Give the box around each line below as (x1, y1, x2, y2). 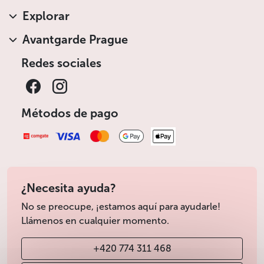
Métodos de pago (21, 105, 118, 120)
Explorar (22, 8, 70, 23)
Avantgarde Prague (22, 32, 128, 47)
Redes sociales (21, 55, 101, 70)
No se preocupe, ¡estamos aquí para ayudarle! (21, 201, 220, 213)
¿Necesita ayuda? (21, 181, 116, 196)
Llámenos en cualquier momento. (21, 215, 169, 227)
